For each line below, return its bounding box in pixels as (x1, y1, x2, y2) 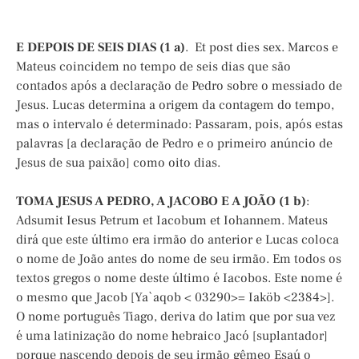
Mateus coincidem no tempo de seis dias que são (16, 58, 291, 75)
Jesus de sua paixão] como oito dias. (16, 155, 220, 171)
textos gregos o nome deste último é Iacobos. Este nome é (16, 270, 342, 287)
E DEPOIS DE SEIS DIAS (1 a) (16, 39, 185, 56)
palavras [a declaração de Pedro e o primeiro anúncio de (16, 135, 333, 152)
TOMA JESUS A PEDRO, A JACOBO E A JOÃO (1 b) (16, 193, 306, 210)
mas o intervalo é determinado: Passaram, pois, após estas (16, 116, 343, 133)
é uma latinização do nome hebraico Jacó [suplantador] (16, 328, 328, 345)
